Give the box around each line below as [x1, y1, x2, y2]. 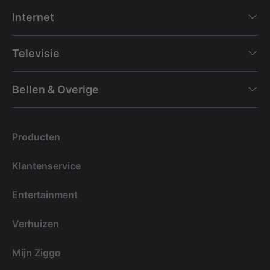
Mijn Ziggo [12, 246, 61, 259]
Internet [12, 10, 54, 24]
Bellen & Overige [12, 83, 99, 96]
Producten [12, 130, 60, 143]
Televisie [12, 46, 60, 60]
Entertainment [12, 188, 78, 201]
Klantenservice [12, 159, 81, 172]
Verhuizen [12, 217, 59, 230]
